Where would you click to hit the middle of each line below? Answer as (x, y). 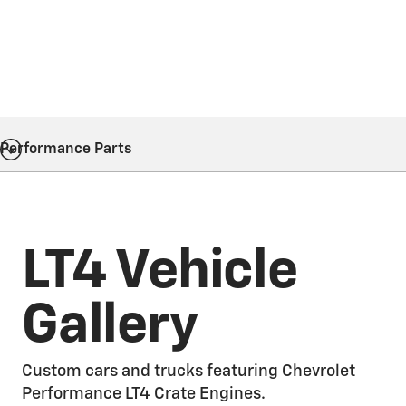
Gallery (110, 326)
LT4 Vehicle (159, 272)
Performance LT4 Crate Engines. (144, 394)
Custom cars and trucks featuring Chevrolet (188, 372)
